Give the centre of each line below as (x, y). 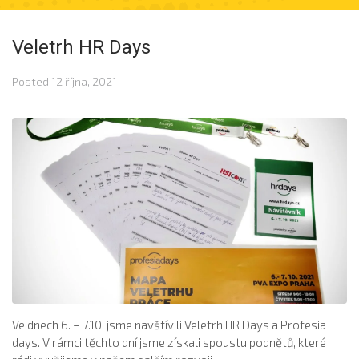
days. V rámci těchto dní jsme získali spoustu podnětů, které (169, 343)
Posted (32, 82)
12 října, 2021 (84, 82)
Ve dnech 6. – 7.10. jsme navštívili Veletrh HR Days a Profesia (169, 325)
